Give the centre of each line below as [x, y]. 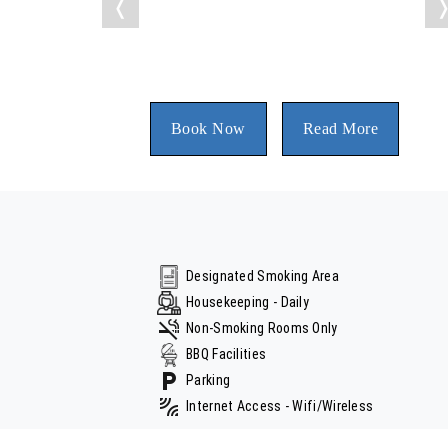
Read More [340, 129]
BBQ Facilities [226, 354]
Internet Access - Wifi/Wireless [280, 406]
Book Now [208, 129]
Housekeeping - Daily [247, 302]
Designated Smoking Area [262, 276]
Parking [208, 380]
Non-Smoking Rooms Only [262, 328]
